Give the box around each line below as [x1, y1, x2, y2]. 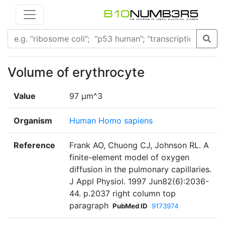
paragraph [69, 200, 108, 211]
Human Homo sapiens [69, 116, 153, 126]
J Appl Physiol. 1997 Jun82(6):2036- [69, 176, 209, 187]
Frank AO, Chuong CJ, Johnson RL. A [69, 140, 209, 151]
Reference [14, 140, 55, 151]
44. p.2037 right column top [69, 188, 176, 199]
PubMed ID [113, 202, 148, 210]
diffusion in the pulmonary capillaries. [69, 164, 211, 175]
